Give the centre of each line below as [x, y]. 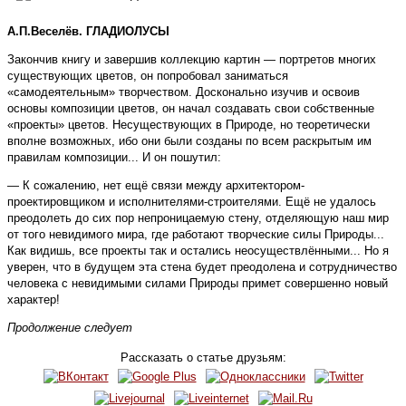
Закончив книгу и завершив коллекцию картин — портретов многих [192, 60]
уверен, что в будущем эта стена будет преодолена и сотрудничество [202, 267]
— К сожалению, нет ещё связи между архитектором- [156, 186]
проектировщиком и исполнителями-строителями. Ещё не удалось [192, 202]
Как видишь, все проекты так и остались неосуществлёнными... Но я [198, 251]
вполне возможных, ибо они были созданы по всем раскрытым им [189, 141]
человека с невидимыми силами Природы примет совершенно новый [198, 284]
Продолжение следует [70, 328]
